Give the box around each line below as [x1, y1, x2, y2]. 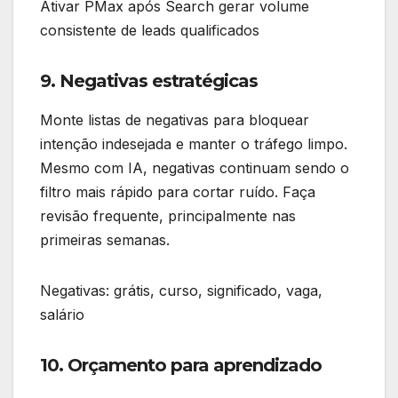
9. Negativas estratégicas [40, 70, 258, 92]
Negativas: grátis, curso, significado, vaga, [40, 281, 322, 299]
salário [40, 305, 84, 323]
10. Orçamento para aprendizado [40, 354, 322, 376]
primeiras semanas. [40, 230, 170, 249]
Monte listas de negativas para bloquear [40, 110, 309, 129]
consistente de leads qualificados [40, 21, 259, 40]
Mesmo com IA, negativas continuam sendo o [40, 158, 349, 177]
